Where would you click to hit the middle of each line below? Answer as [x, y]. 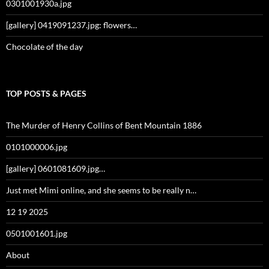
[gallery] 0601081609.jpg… [56, 168]
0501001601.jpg [37, 233]
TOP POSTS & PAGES [46, 93]
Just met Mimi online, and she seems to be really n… [101, 190]
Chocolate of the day [44, 46]
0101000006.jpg [37, 147]
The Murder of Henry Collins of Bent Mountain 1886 [104, 125]
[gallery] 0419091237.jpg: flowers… [71, 25]
